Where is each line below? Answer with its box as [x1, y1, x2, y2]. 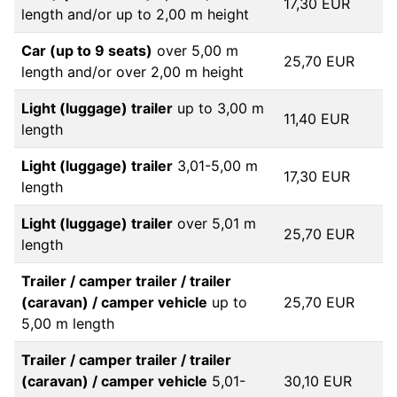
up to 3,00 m [173, 99, 264, 117]
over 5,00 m [152, 42, 238, 59]
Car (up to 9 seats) [21, 42, 152, 59]
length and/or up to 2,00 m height [21, 5, 249, 23]
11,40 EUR [284, 110, 349, 128]
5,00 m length [21, 315, 114, 332]
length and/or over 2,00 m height [21, 63, 244, 81]
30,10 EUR [284, 372, 352, 390]
